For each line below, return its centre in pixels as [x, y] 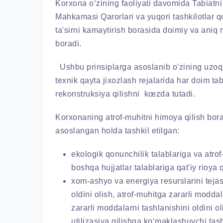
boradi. [68, 44]
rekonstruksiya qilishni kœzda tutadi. [125, 94]
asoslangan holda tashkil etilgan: [118, 131]
